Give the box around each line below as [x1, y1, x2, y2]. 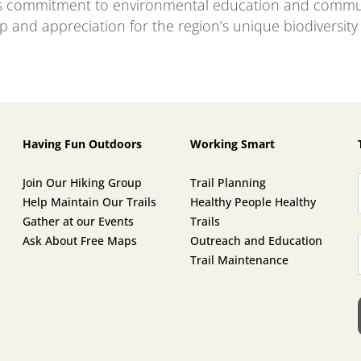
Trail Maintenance [189, 251, 288, 268]
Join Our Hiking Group [22, 174, 142, 190]
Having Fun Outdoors [22, 135, 142, 151]
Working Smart [189, 135, 275, 151]
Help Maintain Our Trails [22, 193, 156, 210]
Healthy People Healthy [189, 193, 316, 210]
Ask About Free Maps [22, 232, 137, 248]
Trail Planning [189, 174, 266, 190]
